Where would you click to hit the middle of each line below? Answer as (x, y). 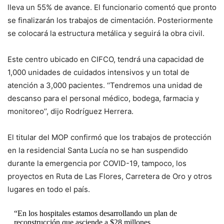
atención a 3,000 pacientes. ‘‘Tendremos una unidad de (105, 85)
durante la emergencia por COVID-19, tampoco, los (97, 163)
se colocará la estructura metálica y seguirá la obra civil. (106, 33)
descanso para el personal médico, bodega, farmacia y (103, 98)
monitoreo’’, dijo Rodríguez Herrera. (70, 111)
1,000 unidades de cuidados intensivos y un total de (98, 72)
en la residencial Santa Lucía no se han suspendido (98, 150)
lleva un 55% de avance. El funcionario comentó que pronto (112, 7)
